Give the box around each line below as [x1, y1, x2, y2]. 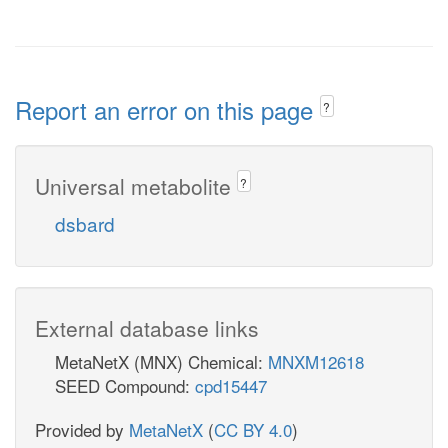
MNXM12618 [268, 348, 364, 374]
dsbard [55, 209, 115, 237]
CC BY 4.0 [214, 416, 292, 442]
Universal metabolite [35, 170, 237, 201]
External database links [35, 312, 259, 343]
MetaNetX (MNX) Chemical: [55, 348, 268, 374]
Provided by [35, 416, 129, 442]
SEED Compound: [55, 372, 195, 398]
